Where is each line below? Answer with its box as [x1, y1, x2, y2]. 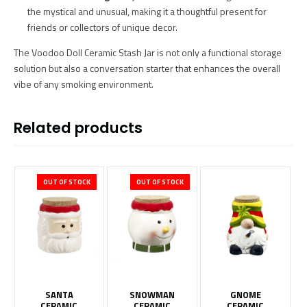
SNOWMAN [130, 288, 175, 302]
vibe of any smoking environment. [14, 77, 153, 92]
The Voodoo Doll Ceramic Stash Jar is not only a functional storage [14, 45, 282, 60]
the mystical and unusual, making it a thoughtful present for [27, 4, 267, 19]
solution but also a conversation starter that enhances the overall [14, 61, 280, 76]
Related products [14, 117, 143, 139]
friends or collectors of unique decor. [27, 20, 177, 35]
